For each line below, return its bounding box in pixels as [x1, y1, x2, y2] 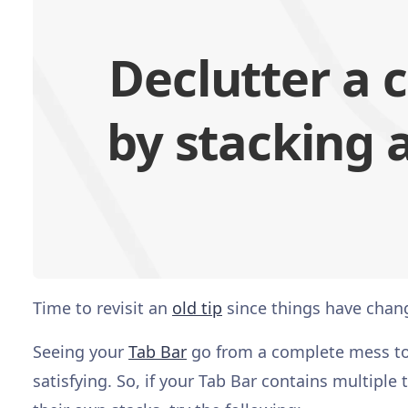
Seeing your [33, 340, 128, 362]
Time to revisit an [33, 296, 172, 319]
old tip [172, 296, 222, 319]
